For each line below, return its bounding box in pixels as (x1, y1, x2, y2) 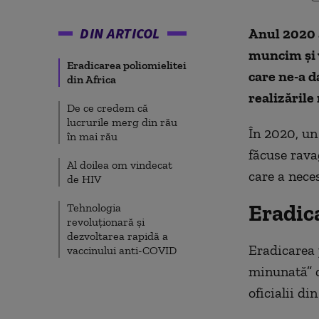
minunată (248, 263, 307, 280)
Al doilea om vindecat (67, 158, 172, 172)
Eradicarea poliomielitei (67, 58, 187, 72)
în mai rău (67, 130, 117, 143)
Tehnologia (67, 201, 121, 214)
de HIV (67, 172, 101, 186)
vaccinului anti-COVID (67, 244, 177, 257)
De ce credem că (67, 101, 148, 115)
